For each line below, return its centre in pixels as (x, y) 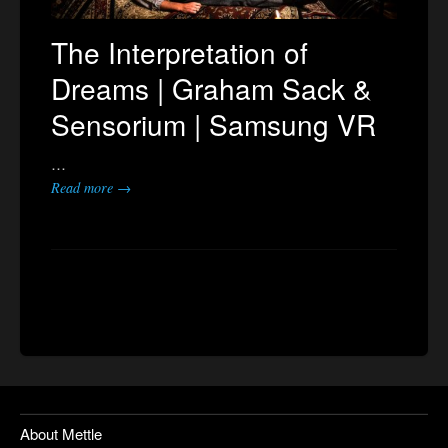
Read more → (91, 187)
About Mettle (61, 433)
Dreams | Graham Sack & (211, 87)
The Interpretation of (179, 51)
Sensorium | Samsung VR (213, 123)
